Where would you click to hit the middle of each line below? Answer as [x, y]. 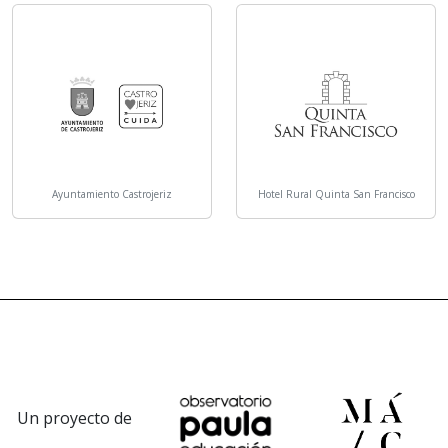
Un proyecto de [75, 418]
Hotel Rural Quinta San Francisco [336, 193]
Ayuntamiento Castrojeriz [112, 193]
